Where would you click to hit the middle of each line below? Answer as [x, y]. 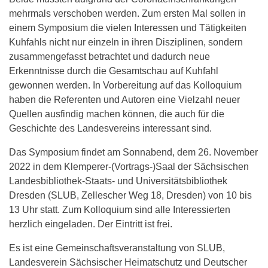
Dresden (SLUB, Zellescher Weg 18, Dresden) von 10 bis [130, 195]
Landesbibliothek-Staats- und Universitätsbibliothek [118, 181]
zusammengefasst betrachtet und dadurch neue [109, 56]
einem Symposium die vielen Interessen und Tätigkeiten [128, 28]
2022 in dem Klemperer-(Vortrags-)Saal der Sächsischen [129, 166]
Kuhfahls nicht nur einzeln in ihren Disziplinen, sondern [126, 42]
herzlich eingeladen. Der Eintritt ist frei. [91, 224]
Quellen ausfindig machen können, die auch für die [117, 114]
